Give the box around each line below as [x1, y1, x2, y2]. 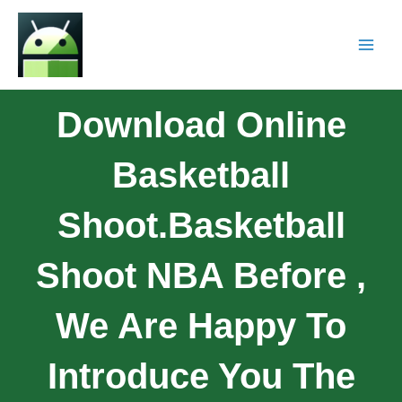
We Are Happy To [56, 305, 346, 345]
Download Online [56, 104, 346, 144]
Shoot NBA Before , [36, 255, 366, 295]
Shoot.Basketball [57, 205, 345, 245]
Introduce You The [47, 355, 355, 396]
